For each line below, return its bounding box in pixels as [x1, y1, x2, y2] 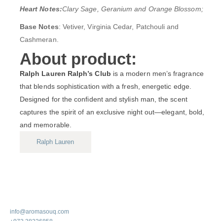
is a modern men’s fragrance [110, 69, 204, 77]
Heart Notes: [20, 4, 62, 13]
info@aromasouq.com [10, 208, 69, 215]
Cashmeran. [20, 35, 59, 43]
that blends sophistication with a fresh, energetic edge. [20, 82, 191, 90]
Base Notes [20, 22, 59, 31]
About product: [20, 49, 137, 68]
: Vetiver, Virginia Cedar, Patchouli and [58, 22, 179, 31]
